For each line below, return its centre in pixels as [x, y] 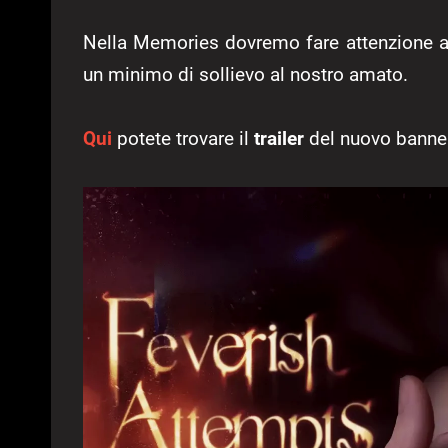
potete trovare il [185, 138]
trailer [279, 138]
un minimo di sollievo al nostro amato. [245, 74]
